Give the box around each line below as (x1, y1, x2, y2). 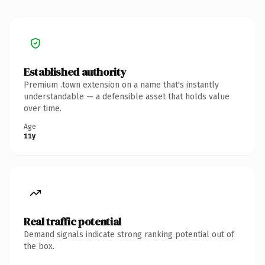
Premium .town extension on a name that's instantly (24, 79, 219, 90)
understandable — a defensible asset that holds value (24, 91, 230, 102)
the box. (24, 241, 54, 251)
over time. (24, 103, 62, 114)
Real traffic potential (24, 214, 121, 229)
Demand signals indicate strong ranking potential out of (24, 229, 234, 240)
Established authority (24, 64, 127, 79)
